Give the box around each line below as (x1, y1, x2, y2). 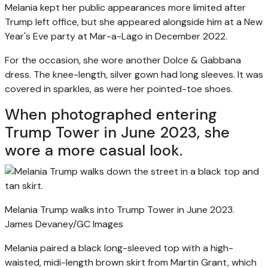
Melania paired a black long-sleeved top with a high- (5, 241, 233, 254)
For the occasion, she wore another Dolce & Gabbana (5, 53, 241, 66)
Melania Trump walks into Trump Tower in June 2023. (5, 203, 234, 216)
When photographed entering (5, 104, 217, 124)
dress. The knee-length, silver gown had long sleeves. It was (5, 68, 263, 81)
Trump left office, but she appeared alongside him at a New (5, 15, 263, 28)
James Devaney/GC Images (5, 217, 123, 230)
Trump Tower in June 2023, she (5, 122, 230, 142)
